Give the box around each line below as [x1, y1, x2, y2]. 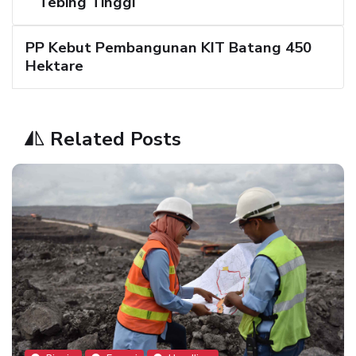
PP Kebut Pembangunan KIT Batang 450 [25, 37, 311, 59]
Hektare [25, 56, 83, 77]
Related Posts [50, 126, 181, 153]
